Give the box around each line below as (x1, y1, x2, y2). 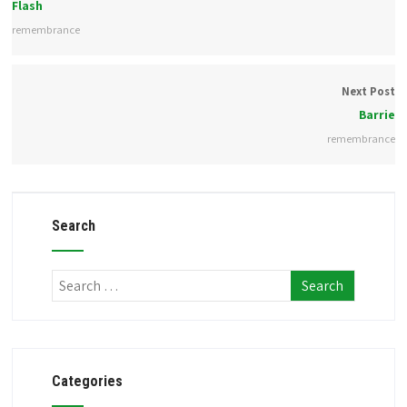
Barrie (358, 106, 395, 123)
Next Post (341, 84, 395, 99)
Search (51, 217, 95, 234)
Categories (51, 372, 123, 390)
